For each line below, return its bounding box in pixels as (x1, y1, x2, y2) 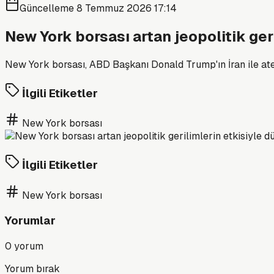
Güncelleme (20, 2, 76, 15)
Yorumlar (5, 213, 56, 229)
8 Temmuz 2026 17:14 (76, 2, 177, 15)
